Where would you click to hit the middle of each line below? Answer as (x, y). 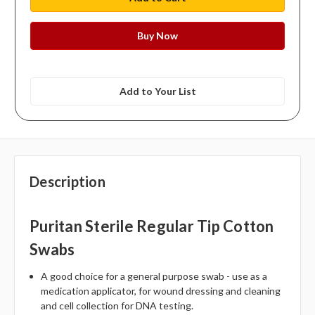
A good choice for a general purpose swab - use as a (154, 276)
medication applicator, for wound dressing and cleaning (161, 291)
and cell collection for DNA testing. (117, 306)
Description (67, 182)
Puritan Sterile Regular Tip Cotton (152, 226)
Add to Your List (157, 91)
